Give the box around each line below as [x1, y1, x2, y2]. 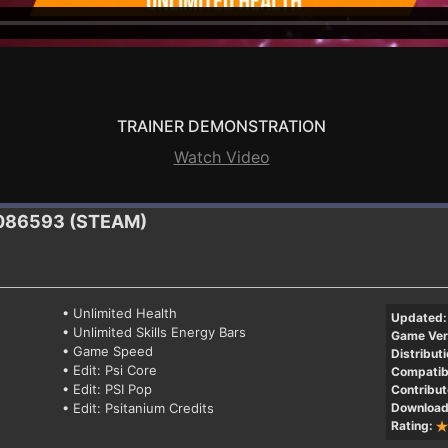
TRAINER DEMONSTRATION [117, 115, 326, 136]
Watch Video [173, 146, 270, 167]
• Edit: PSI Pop [62, 380, 153, 397]
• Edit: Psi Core [62, 361, 158, 378]
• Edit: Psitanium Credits [62, 399, 215, 416]
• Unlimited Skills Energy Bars [62, 323, 247, 340]
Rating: [390, 417, 433, 433]
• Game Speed [62, 342, 154, 359]
